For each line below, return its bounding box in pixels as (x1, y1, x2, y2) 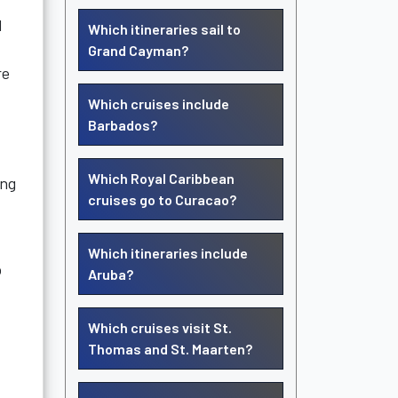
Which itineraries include (88, 244, 248, 261)
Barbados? (88, 116, 157, 133)
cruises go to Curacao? (88, 191, 236, 208)
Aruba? (88, 266, 133, 283)
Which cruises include (88, 95, 229, 112)
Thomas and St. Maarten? (88, 340, 252, 357)
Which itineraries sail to (88, 20, 241, 37)
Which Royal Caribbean (88, 170, 235, 187)
